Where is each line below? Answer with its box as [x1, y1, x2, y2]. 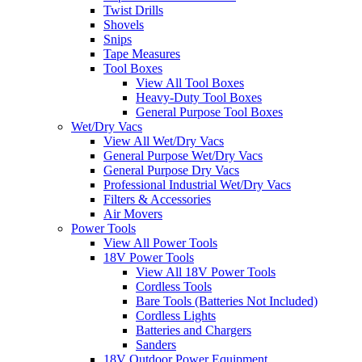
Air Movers [103, 206, 162, 221]
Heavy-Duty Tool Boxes [136, 90, 262, 104]
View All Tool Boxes [136, 75, 244, 90]
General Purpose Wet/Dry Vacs [103, 148, 263, 162]
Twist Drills [103, 2, 163, 17]
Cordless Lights [136, 308, 216, 322]
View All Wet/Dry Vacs [103, 133, 224, 148]
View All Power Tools [103, 235, 217, 250]
